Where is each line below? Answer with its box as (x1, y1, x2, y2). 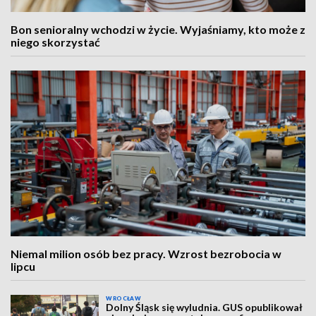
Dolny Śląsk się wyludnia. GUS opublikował (106, 301, 303, 313)
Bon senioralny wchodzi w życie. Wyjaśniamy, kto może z (11, 23, 305, 36)
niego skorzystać (11, 35, 100, 49)
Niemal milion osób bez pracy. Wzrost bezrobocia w (11, 247, 281, 260)
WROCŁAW (106, 295, 142, 302)
